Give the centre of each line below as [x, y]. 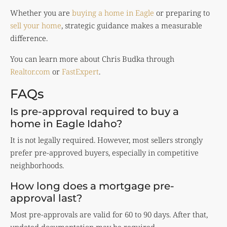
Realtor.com [30, 72]
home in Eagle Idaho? [66, 124]
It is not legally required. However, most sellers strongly [106, 140]
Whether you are [41, 13]
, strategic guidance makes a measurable [132, 26]
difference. [29, 38]
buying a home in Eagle [113, 13]
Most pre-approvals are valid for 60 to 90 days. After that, [109, 215]
